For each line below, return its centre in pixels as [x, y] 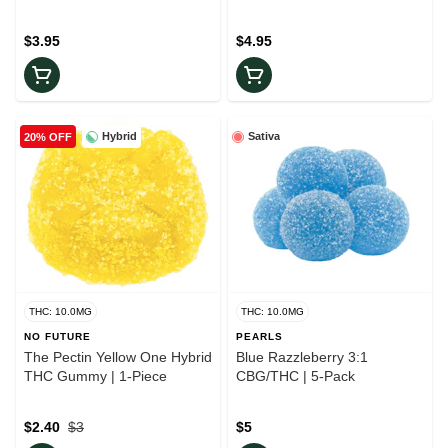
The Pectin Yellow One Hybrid [118, 357]
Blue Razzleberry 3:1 [302, 357]
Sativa [264, 136]
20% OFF [48, 136]
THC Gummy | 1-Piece [95, 376]
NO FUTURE [57, 337]
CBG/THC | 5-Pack [295, 376]
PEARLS [259, 337]
